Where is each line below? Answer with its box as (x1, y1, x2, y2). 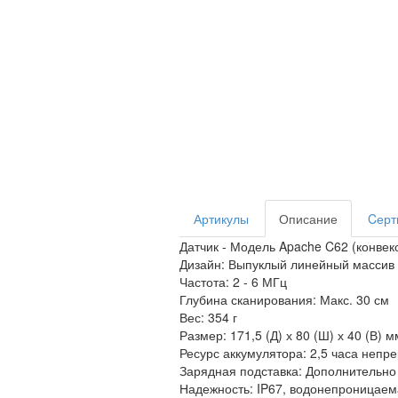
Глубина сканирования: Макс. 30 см (179, 290, 389, 308)
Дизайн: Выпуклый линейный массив (179, 254, 394, 273)
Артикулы (194, 209, 249, 227)
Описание (279, 209, 338, 227)
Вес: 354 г (179, 307, 237, 326)
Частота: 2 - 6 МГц (179, 272, 287, 291)
